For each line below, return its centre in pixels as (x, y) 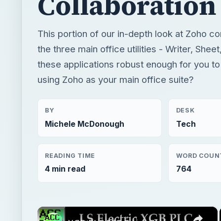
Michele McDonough (85, 124)
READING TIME (70, 155)
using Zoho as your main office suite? (116, 80)
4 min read (65, 169)
